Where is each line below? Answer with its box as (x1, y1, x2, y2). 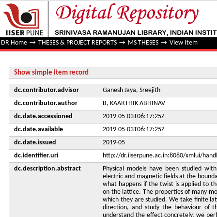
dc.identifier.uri (14, 153, 58, 159)
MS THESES (128, 40, 158, 46)
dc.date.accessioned (14, 113, 73, 120)
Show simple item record (14, 69, 89, 77)
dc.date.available (14, 126, 63, 133)
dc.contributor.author (14, 100, 77, 107)
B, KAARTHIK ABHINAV (103, 100, 165, 107)
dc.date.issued (14, 139, 56, 146)
